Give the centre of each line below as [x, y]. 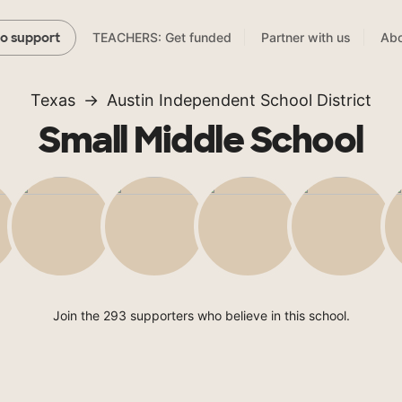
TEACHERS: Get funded [162, 38]
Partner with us [306, 38]
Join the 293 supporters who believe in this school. [201, 316]
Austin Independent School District [239, 100]
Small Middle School [201, 140]
